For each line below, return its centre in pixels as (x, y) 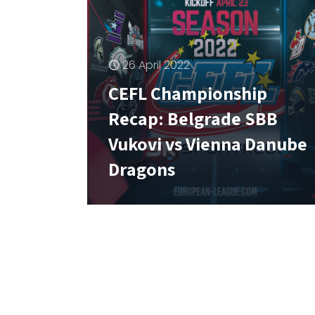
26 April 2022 (156, 65)
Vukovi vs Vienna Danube (208, 143)
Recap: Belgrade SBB (193, 118)
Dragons (142, 168)
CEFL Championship (188, 92)
